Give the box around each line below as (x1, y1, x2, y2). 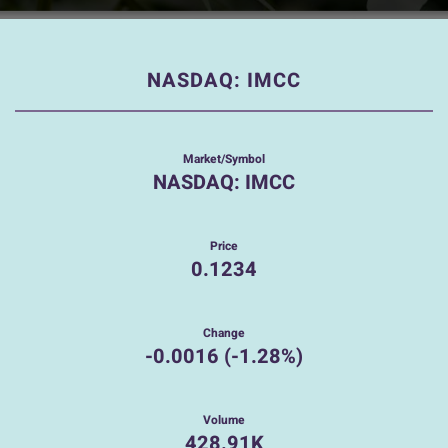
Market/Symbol (183, 149, 265, 168)
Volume (203, 410, 245, 429)
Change (203, 323, 245, 342)
